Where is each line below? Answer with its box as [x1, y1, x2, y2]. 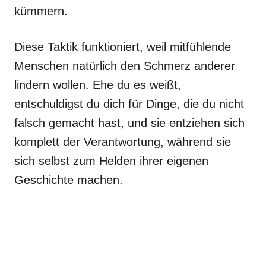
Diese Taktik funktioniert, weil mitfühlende [14, 40, 231, 53]
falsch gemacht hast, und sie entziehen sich [14, 116, 245, 129]
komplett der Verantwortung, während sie [14, 135, 231, 148]
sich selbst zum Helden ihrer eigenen [14, 154, 208, 167]
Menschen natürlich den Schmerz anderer [14, 59, 235, 72]
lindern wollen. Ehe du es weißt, [14, 78, 181, 91]
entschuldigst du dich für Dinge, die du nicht [14, 97, 244, 110]
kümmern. [14, 5, 68, 18]
